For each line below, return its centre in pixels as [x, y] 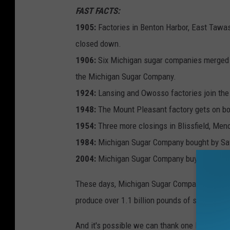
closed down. [98, 44]
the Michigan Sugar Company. [126, 77]
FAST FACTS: [98, 11]
